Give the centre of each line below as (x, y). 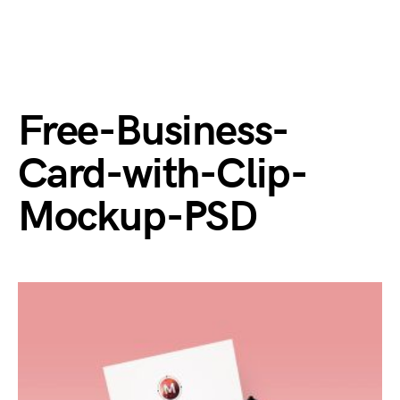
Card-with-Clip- (162, 175)
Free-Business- (154, 132)
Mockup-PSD (137, 217)
